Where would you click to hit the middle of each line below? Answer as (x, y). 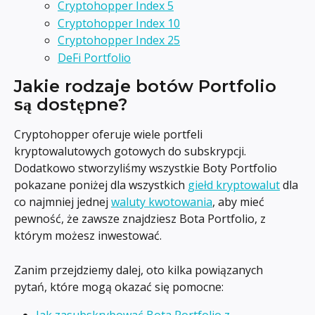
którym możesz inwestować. (88, 236)
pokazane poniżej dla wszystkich (101, 185)
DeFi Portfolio (94, 57)
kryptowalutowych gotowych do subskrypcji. (131, 152)
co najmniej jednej (63, 202)
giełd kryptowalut (234, 185)
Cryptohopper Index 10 (119, 23)
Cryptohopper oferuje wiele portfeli (110, 135)
